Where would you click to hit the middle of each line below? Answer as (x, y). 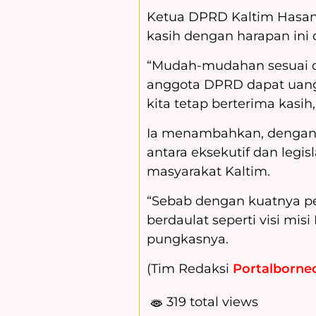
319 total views (211, 302)
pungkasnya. (188, 239)
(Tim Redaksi (190, 269)
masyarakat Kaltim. (208, 172)
